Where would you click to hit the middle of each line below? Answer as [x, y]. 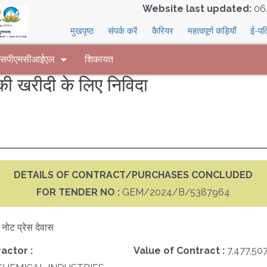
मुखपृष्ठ [82, 31]
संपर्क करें [123, 31]
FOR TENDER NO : [80, 192]
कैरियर [163, 31]
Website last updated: [197, 9]
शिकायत [99, 59]
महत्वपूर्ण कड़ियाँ [212, 31]
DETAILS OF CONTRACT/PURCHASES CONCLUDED [133, 175]
